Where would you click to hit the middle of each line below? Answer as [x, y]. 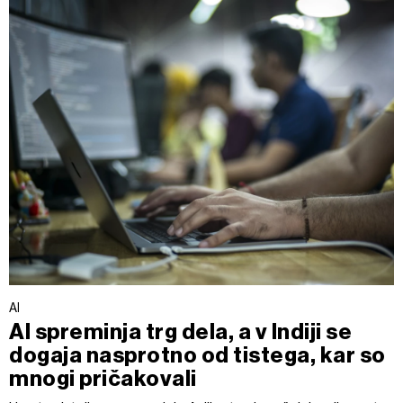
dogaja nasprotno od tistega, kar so [197, 355]
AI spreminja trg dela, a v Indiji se [181, 331]
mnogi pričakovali [103, 378]
